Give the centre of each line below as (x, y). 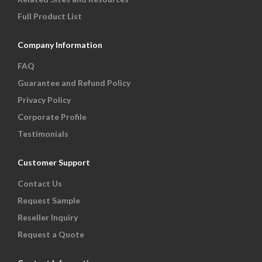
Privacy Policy (44, 100)
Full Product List (50, 16)
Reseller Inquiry (48, 218)
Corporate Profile (52, 117)
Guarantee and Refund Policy (74, 83)
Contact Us (40, 184)
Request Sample (49, 201)
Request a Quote (51, 235)
